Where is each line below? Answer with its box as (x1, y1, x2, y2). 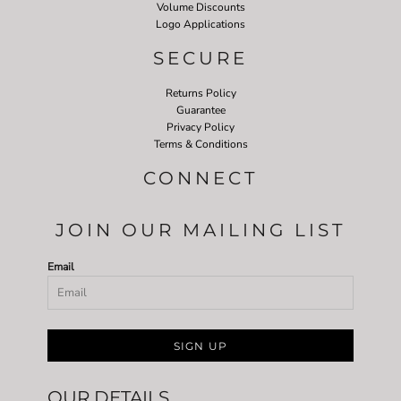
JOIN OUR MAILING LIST (55, 218, 346, 241)
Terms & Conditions (153, 136, 248, 151)
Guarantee (175, 102, 226, 117)
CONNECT (143, 166, 258, 189)
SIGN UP (173, 338, 228, 353)
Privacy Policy (166, 119, 235, 134)
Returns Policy (165, 85, 236, 100)
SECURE (153, 47, 248, 69)
